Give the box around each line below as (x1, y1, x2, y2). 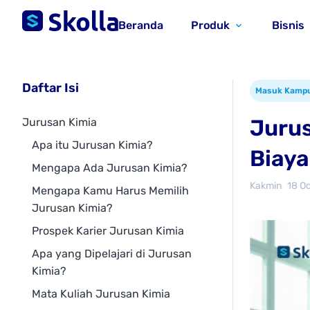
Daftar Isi (22, 80, 79, 95)
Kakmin (250, 180, 282, 192)
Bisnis (272, 19, 304, 32)
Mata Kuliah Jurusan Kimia (32, 287, 170, 300)
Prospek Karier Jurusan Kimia (32, 224, 184, 237)
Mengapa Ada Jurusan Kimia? (32, 161, 188, 174)
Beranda (118, 19, 163, 32)
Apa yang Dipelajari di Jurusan (32, 247, 192, 260)
